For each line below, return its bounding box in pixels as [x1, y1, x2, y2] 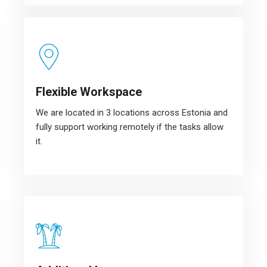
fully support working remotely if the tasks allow [36, 122, 223, 133]
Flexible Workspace [36, 85, 142, 100]
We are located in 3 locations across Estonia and [36, 107, 228, 119]
